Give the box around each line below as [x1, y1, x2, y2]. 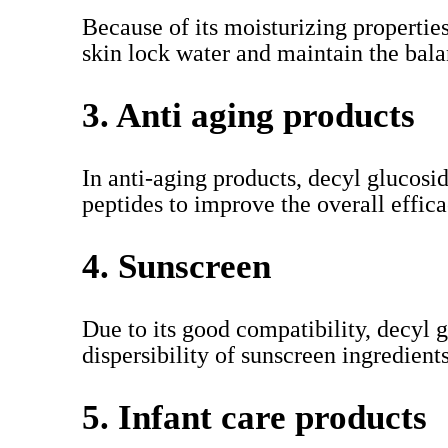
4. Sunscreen [82, 247, 271, 286]
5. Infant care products [82, 398, 427, 437]
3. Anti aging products [82, 96, 415, 135]
